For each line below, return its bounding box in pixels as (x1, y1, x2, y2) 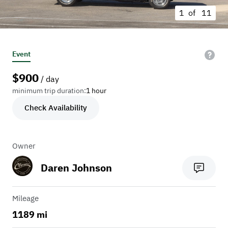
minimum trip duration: (12, 86, 86, 96)
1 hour (86, 86, 106, 96)
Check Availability (24, 103, 87, 113)
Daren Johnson (41, 161, 112, 175)
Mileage (12, 193, 39, 204)
